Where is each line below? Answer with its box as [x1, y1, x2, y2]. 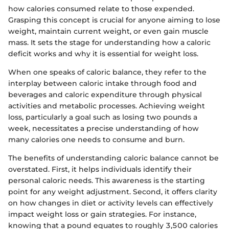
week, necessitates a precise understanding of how [8, 124, 199, 133]
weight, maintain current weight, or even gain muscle [8, 27, 209, 36]
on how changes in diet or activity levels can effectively [8, 198, 213, 208]
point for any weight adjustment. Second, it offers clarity [8, 187, 217, 197]
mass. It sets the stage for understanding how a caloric [8, 38, 211, 48]
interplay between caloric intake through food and [8, 79, 197, 88]
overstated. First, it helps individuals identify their [8, 165, 192, 174]
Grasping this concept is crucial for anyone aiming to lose [8, 15, 220, 25]
